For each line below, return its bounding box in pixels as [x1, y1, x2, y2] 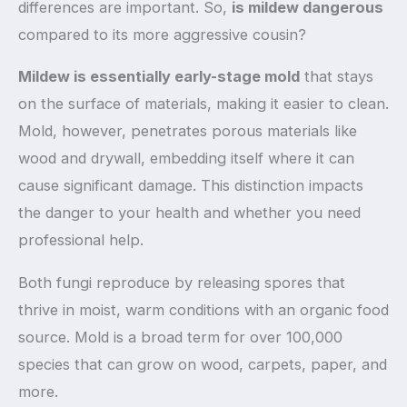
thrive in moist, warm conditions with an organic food [18, 300, 389, 319]
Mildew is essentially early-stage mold [18, 67, 300, 86]
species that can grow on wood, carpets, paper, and [18, 354, 387, 373]
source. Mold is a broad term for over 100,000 [18, 327, 342, 346]
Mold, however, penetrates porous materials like [18, 122, 357, 141]
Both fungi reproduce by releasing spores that [18, 273, 345, 292]
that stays [300, 67, 373, 86]
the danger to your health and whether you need [18, 203, 361, 223]
